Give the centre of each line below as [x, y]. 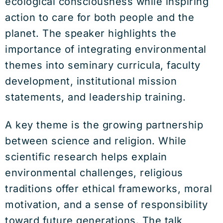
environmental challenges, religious [94, 173]
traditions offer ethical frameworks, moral [109, 189]
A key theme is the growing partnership [104, 125]
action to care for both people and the [100, 17]
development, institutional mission [91, 81]
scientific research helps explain [86, 157]
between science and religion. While [96, 141]
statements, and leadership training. [95, 97]
